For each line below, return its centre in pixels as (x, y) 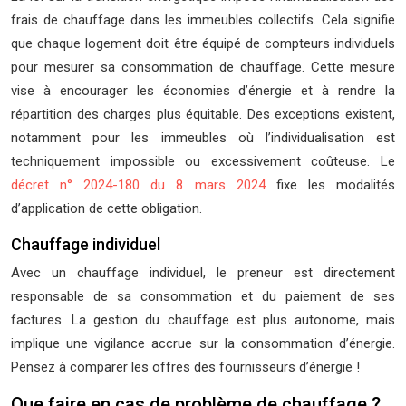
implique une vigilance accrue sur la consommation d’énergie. (203, 343)
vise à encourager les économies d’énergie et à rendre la (203, 91)
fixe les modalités (336, 185)
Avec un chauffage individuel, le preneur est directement (203, 273)
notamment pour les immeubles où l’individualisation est (203, 138)
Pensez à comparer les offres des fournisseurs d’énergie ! (185, 367)
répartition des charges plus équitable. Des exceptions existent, (203, 114)
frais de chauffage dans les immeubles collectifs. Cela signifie (203, 20)
